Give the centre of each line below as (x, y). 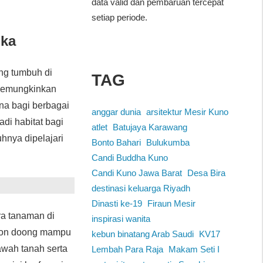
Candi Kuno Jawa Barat (136, 173)
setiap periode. (119, 18)
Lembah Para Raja (127, 249)
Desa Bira (206, 173)
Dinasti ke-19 (117, 204)
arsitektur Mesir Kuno (187, 112)
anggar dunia (116, 112)
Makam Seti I (194, 249)
